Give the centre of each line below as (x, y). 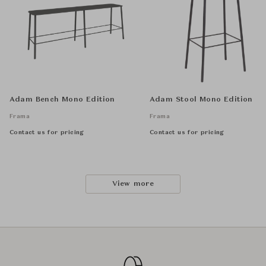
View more (133, 184)
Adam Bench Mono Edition (62, 100)
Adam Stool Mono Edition (201, 100)
